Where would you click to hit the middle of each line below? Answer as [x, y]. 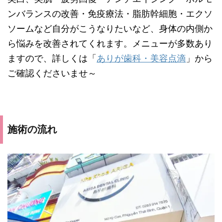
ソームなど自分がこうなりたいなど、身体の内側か [110, 28]
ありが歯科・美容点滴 [141, 58]
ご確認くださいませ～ [52, 73]
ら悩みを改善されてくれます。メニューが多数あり [110, 43]
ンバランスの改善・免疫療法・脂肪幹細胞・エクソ [110, 13]
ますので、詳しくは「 [52, 58]
